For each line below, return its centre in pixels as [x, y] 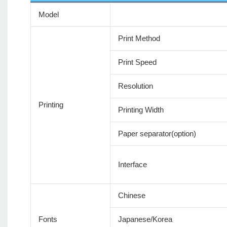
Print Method [139, 39]
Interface [132, 165]
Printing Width [141, 110]
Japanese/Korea [145, 219]
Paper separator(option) [157, 134]
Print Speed [137, 62]
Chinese [131, 196]
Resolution [135, 86]
